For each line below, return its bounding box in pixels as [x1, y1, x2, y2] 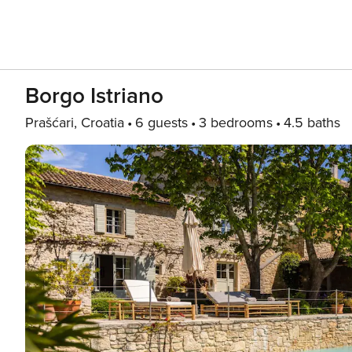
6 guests [135, 114, 188, 131]
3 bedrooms [199, 114, 273, 131]
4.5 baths [284, 114, 340, 131]
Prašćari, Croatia [25, 114, 124, 131]
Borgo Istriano [25, 82, 163, 109]
